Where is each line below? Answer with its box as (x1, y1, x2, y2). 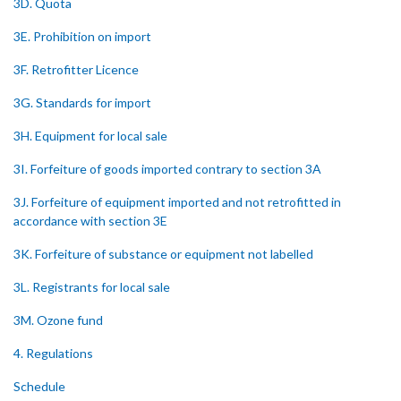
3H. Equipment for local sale (13, 128, 167, 143)
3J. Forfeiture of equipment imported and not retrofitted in (13, 194, 341, 209)
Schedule (13, 379, 65, 394)
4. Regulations (13, 346, 93, 361)
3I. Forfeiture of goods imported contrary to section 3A (13, 161, 321, 176)
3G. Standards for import (13, 95, 151, 110)
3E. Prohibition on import (13, 29, 151, 44)
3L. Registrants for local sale (13, 279, 170, 294)
